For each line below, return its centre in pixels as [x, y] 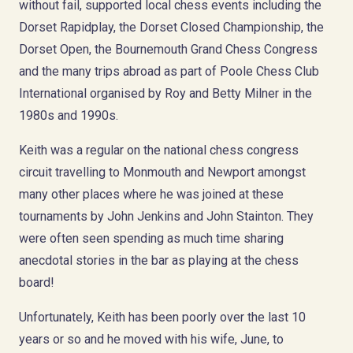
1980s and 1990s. [69, 115]
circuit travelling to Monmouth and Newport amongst [162, 172]
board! [37, 282]
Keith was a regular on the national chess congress [159, 150]
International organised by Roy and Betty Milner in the [165, 93]
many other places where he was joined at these [151, 194]
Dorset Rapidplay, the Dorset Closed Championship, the [171, 27]
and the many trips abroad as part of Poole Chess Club [169, 71]
